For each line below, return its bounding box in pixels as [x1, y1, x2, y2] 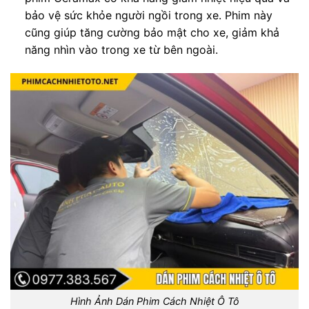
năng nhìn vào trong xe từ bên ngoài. [24, 42, 218, 57]
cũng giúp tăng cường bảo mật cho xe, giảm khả [24, 25, 279, 39]
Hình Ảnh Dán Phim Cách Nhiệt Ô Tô [70, 295, 239, 308]
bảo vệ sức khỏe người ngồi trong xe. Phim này [24, 8, 272, 22]
